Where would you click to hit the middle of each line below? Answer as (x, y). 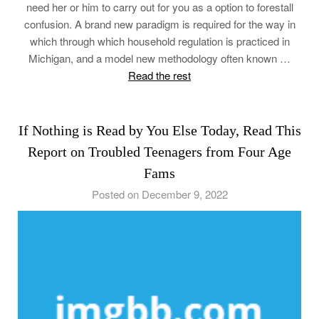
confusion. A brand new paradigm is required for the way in (159, 23)
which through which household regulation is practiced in (159, 41)
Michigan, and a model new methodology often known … (159, 58)
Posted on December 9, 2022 (159, 194)
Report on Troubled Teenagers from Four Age (159, 151)
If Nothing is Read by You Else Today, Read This (159, 130)
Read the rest (159, 75)
